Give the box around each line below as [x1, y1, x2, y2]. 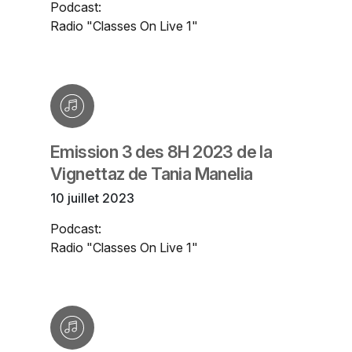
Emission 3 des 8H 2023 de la [50, 141, 273, 163]
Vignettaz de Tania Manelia [50, 163, 253, 185]
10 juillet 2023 [50, 190, 134, 207]
